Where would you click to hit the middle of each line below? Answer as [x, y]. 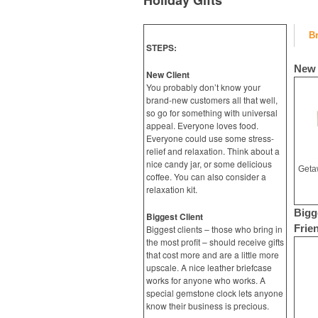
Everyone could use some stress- [210, 138]
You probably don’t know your [203, 87]
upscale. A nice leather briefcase [209, 267]
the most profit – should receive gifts [215, 242]
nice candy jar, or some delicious [209, 164]
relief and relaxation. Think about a [213, 151]
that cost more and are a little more [213, 254]
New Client [168, 75]
